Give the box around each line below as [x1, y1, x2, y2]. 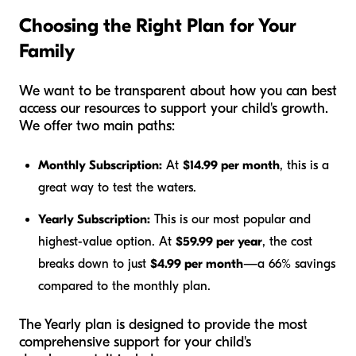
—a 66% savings [243, 256, 335, 271]
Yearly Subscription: [38, 211, 150, 226]
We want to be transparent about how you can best [19, 82, 337, 99]
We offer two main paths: [19, 117, 175, 134]
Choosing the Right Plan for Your [19, 14, 296, 37]
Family [19, 39, 75, 62]
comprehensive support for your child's [19, 333, 251, 350]
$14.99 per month [183, 157, 280, 172]
